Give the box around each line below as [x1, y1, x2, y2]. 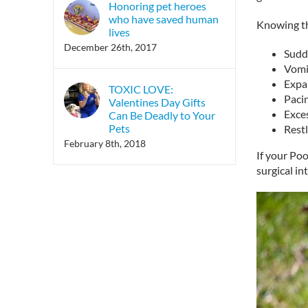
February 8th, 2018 [64, 137, 146, 150]
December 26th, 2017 [64, 41, 157, 54]
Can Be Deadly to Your [109, 109, 215, 122]
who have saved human [109, 12, 219, 26]
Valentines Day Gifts [109, 96, 206, 109]
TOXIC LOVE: [109, 82, 173, 96]
